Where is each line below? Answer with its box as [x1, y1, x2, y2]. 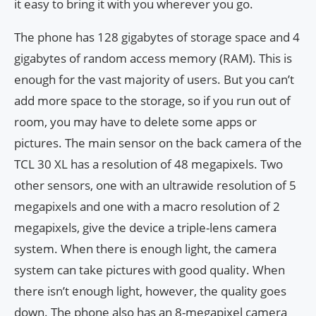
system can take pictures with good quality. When [14, 261, 285, 278]
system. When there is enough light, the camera [14, 240, 276, 257]
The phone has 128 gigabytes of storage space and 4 [14, 28, 300, 45]
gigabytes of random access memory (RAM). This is [14, 49, 292, 66]
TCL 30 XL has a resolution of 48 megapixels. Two [14, 155, 283, 172]
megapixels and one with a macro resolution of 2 [14, 197, 280, 214]
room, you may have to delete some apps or [14, 113, 257, 130]
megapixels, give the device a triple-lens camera [14, 219, 276, 236]
